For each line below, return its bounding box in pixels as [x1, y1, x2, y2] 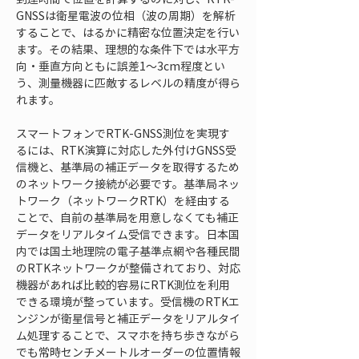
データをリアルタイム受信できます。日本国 [16, 226, 240, 242]
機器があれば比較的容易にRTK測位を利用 [16, 276, 230, 292]
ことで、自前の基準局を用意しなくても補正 [16, 209, 239, 225]
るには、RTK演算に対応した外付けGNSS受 [16, 142, 236, 158]
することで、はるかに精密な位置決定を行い [16, 24, 240, 40]
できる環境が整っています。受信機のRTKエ [16, 293, 240, 309]
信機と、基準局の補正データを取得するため [16, 159, 240, 175]
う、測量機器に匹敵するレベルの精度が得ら [16, 75, 240, 91]
